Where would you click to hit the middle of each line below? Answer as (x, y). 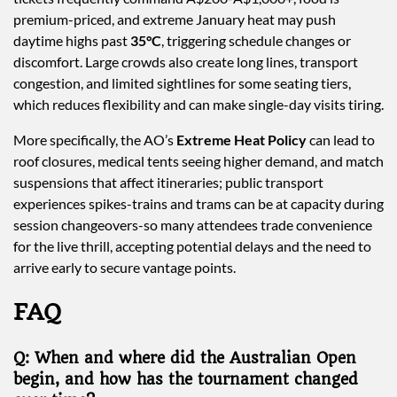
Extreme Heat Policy (241, 140)
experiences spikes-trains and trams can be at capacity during (198, 204)
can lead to (341, 140)
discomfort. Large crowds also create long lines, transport (186, 62)
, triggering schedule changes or (256, 41)
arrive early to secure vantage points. (125, 268)
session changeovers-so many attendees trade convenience (193, 225)
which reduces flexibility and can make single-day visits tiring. (198, 105)
